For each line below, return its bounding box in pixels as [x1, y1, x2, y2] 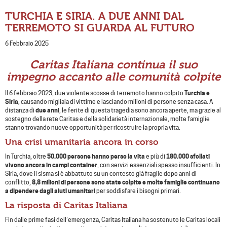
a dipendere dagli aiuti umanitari [5, 187, 95, 195]
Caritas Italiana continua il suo [29, 58, 198, 72]
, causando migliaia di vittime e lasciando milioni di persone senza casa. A [18, 98, 213, 106]
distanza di [5, 106, 34, 115]
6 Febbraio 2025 [5, 40, 49, 48]
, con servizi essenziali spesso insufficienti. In [97, 161, 220, 169]
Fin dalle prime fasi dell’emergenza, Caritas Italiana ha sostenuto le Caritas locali [5, 216, 220, 224]
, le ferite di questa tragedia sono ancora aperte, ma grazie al [59, 106, 221, 115]
